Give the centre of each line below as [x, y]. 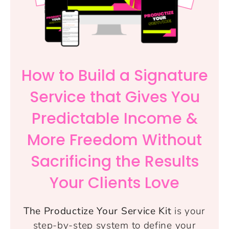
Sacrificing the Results [114, 161]
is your [189, 211]
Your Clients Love [114, 183]
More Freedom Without [114, 140]
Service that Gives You [114, 97]
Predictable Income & [114, 118]
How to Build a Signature [114, 75]
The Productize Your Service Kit [97, 211]
